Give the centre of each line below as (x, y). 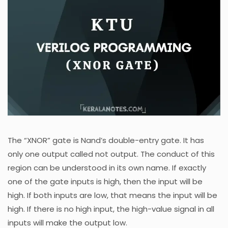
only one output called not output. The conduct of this (111, 154)
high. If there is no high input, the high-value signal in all (111, 209)
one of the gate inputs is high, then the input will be (105, 181)
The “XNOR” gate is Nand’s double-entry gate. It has (106, 140)
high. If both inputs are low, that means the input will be (112, 195)
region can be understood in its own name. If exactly (107, 167)
